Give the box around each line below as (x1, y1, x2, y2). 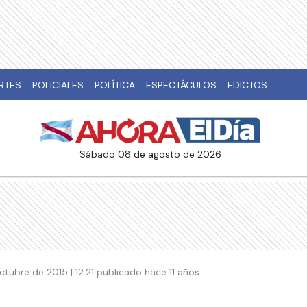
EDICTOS (228, 79, 267, 91)
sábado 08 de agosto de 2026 (85, 148, 221, 161)
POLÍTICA (95, 79, 135, 91)
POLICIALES (32, 79, 84, 91)
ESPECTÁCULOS (146, 79, 217, 91)
